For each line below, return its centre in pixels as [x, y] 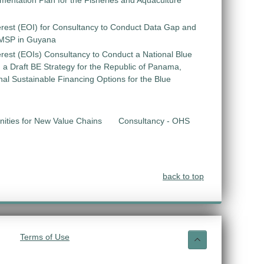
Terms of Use [45, 237]
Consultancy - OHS [154, 121]
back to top [183, 176]
